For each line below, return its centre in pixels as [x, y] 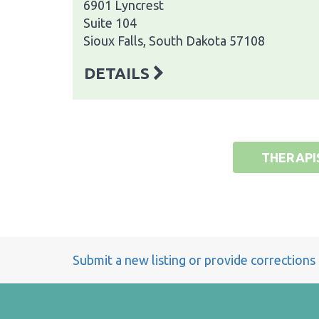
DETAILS [119, 73]
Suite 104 [110, 22]
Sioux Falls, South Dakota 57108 [174, 40]
